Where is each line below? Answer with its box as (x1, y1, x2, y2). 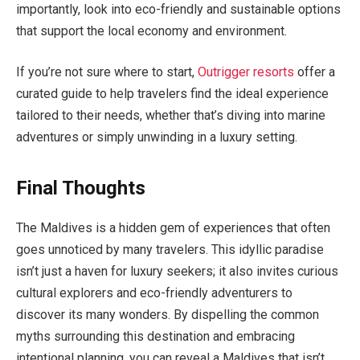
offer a (294, 64, 335, 80)
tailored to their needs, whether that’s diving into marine (16, 108, 325, 124)
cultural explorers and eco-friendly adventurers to (16, 284, 292, 301)
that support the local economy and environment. (16, 22, 287, 39)
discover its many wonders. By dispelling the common (16, 306, 319, 322)
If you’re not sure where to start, (16, 64, 198, 80)
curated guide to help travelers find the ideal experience (16, 86, 329, 102)
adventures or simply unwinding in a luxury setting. (16, 129, 297, 145)
